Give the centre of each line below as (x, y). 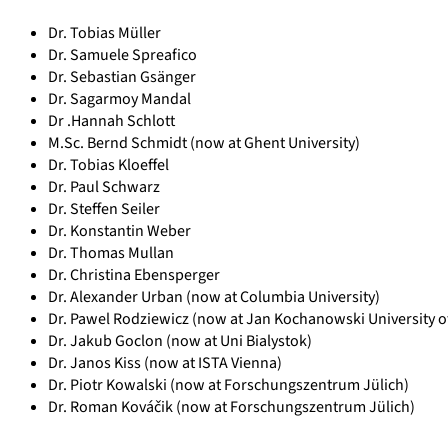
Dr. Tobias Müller (104, 32)
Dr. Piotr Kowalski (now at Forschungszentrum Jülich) (228, 384)
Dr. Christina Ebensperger (134, 274)
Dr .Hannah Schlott (111, 120)
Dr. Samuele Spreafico (122, 54)
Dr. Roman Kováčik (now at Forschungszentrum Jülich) (231, 406)
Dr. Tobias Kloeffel (108, 164)
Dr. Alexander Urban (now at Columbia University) (214, 296)
